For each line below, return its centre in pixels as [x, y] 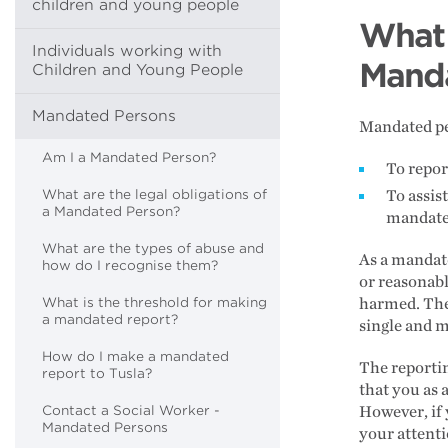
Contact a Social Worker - [131, 410]
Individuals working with [127, 51]
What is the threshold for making [154, 302]
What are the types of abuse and [153, 248]
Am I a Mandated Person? [129, 157]
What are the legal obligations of [154, 194]
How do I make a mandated [135, 356]
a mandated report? [110, 319]
